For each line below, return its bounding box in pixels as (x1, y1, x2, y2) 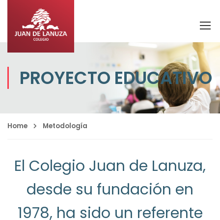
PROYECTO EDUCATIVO (20, 66, 212, 90)
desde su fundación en (27, 179, 194, 200)
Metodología (43, 121, 87, 131)
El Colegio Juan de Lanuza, (14, 156, 206, 176)
